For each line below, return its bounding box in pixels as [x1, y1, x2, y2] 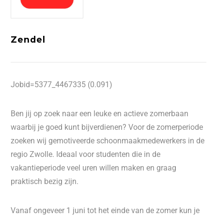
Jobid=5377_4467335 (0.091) [11, 80, 113, 89]
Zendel [11, 34, 46, 45]
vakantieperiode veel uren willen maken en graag [11, 163, 177, 172]
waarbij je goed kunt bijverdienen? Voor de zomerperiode [11, 123, 203, 132]
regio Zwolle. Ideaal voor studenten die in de [11, 150, 161, 159]
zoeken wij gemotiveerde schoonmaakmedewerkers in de [11, 136, 205, 145]
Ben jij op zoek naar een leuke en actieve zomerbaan [11, 109, 189, 118]
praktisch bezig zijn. [11, 177, 79, 186]
